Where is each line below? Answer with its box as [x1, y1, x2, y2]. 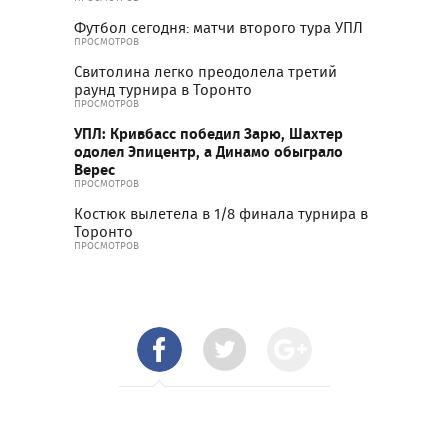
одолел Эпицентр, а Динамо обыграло [74, 139, 343, 163]
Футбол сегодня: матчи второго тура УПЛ [74, 16, 363, 39]
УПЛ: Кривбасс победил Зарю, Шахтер [74, 121, 343, 145]
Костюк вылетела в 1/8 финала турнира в [74, 202, 368, 225]
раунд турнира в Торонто [74, 78, 252, 101]
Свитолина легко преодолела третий [74, 60, 337, 83]
